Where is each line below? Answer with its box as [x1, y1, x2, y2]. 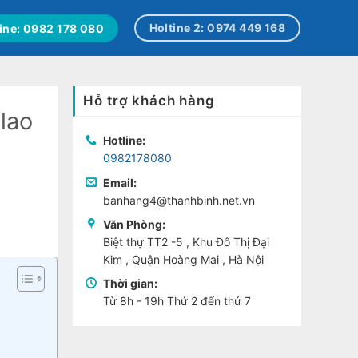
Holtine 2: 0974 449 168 [149, 20, 286, 34]
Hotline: [103, 133, 146, 148]
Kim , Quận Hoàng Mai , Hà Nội [103, 252, 265, 266]
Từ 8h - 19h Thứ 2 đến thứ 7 [103, 294, 252, 308]
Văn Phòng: [103, 217, 166, 231]
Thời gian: [103, 276, 158, 291]
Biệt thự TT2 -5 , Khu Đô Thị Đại [103, 234, 270, 249]
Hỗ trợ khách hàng [83, 93, 215, 109]
